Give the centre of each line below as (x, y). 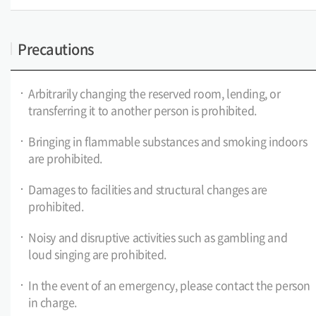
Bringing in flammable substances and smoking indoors (168, 141)
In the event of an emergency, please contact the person (170, 285)
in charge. (53, 302)
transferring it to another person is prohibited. (142, 110)
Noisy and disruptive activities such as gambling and (158, 237)
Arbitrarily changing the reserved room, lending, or (154, 93)
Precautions (56, 49)
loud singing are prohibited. (97, 254)
